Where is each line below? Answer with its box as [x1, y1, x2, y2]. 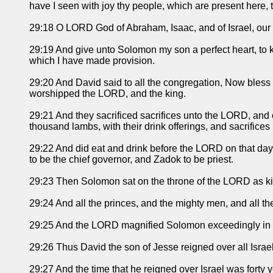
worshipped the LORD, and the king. [29, 88, 186, 99]
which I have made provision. [29, 55, 155, 66]
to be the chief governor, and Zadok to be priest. [29, 154, 233, 165]
